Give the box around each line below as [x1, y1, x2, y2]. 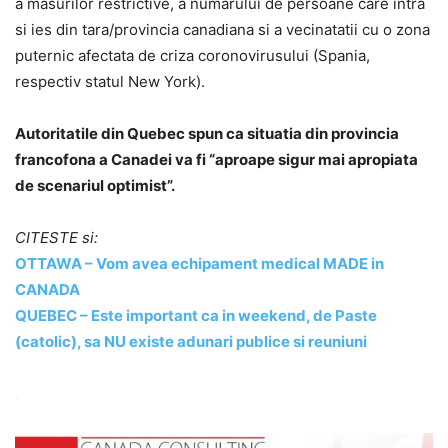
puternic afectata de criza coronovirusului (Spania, [15, 45, 370, 65]
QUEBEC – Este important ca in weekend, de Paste [15, 305, 377, 325]
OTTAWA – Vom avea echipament [15, 253, 261, 273]
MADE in [323, 253, 384, 273]
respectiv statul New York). [15, 71, 205, 91]
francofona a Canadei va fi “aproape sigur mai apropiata [15, 149, 418, 169]
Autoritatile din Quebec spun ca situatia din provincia [15, 123, 399, 143]
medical [261, 253, 323, 273]
